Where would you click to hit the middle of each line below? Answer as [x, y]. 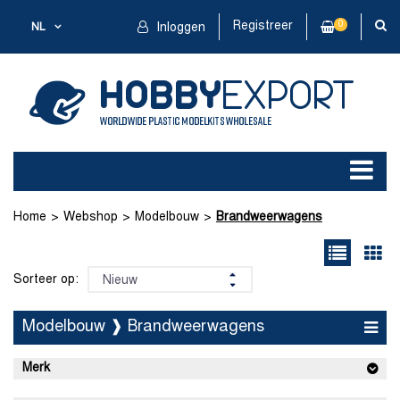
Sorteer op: [46, 279]
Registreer [263, 26]
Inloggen [179, 28]
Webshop [91, 217]
